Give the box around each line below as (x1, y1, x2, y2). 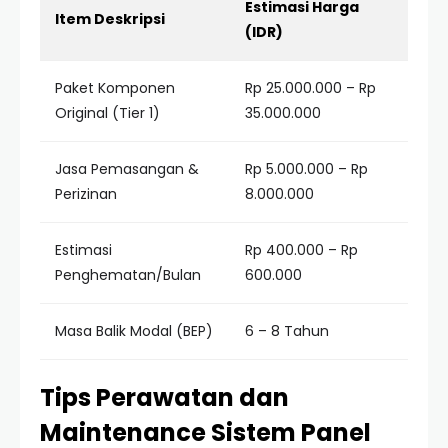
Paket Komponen (55, 78, 175, 98)
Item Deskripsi (55, 9, 165, 29)
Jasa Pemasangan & (55, 159, 199, 179)
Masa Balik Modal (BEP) (55, 321, 213, 341)
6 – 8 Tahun (245, 321, 329, 341)
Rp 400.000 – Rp (245, 240, 358, 260)
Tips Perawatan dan (40, 381, 289, 414)
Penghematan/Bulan (55, 265, 201, 285)
